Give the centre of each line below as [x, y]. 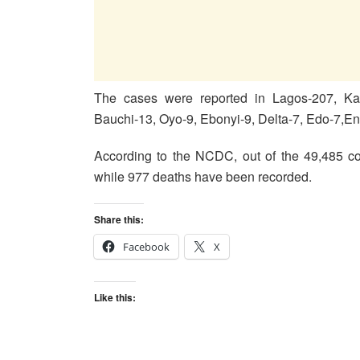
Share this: [119, 219]
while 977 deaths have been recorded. [203, 176]
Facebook [146, 246]
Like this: [115, 297]
